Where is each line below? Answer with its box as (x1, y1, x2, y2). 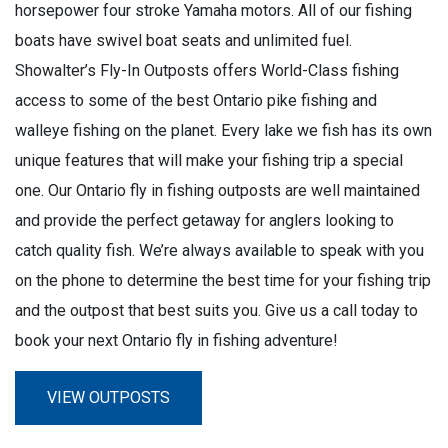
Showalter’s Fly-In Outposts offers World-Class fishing (15, 61, 399, 81)
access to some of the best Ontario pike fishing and (15, 91, 377, 111)
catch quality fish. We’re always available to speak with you (15, 241, 424, 261)
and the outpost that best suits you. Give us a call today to (15, 301, 418, 321)
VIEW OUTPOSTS (47, 388, 170, 408)
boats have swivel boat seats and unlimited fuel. (15, 31, 352, 51)
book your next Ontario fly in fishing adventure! (15, 331, 338, 351)
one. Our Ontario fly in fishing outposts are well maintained (15, 181, 420, 201)
